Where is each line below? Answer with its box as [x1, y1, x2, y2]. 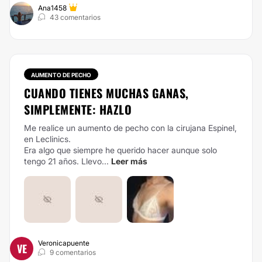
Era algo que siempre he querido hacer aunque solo [24, 145, 217, 155]
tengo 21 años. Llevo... [24, 156, 109, 166]
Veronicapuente [38, 239, 89, 247]
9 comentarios [50, 248, 96, 257]
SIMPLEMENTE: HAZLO [24, 101, 132, 118]
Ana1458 [38, 4, 67, 12]
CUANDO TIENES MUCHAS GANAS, [24, 84, 189, 102]
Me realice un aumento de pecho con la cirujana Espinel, [24, 123, 237, 133]
